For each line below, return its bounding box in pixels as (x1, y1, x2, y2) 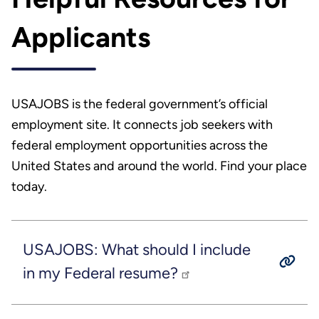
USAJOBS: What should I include (22, 239, 251, 259)
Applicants (11, 20, 150, 54)
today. (11, 179, 47, 195)
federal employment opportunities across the (11, 137, 268, 154)
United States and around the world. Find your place (11, 158, 307, 174)
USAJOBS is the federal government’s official (11, 96, 268, 113)
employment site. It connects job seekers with (11, 117, 273, 133)
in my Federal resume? (22, 263, 182, 283)
